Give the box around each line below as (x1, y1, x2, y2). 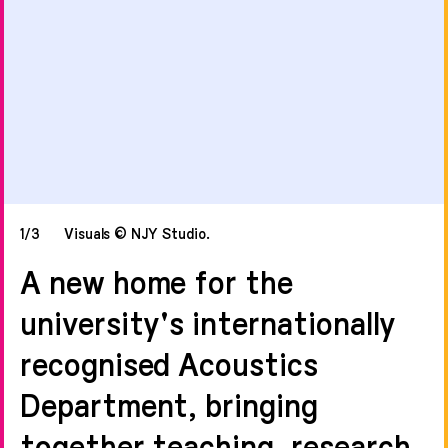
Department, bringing (20, 384, 318, 425)
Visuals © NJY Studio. (59, 223, 210, 243)
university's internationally (20, 302, 397, 343)
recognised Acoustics (20, 343, 318, 384)
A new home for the (20, 261, 293, 302)
